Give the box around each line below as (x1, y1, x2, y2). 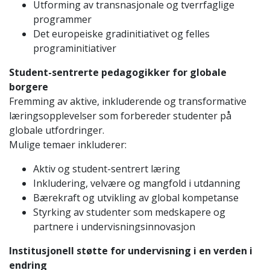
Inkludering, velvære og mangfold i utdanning (33, 176, 240, 190)
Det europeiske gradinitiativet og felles (33, 27, 210, 40)
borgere (9, 80, 48, 93)
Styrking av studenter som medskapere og (33, 205, 225, 219)
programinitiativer (33, 41, 116, 55)
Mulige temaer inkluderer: (9, 137, 127, 151)
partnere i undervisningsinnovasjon (33, 219, 195, 233)
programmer (33, 12, 92, 26)
